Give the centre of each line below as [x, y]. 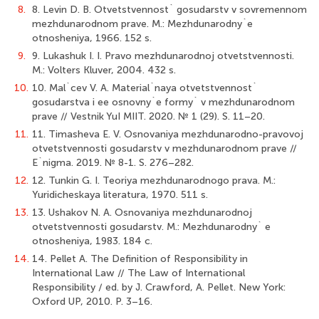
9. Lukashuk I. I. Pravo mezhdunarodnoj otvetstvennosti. [163, 56]
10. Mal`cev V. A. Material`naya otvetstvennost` [145, 88]
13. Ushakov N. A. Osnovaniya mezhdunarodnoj [142, 213]
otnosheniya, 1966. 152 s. [92, 38]
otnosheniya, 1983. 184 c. [92, 241]
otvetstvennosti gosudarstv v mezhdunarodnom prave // [164, 148]
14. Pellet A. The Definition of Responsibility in [140, 259]
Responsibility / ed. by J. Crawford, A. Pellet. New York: [159, 287]
